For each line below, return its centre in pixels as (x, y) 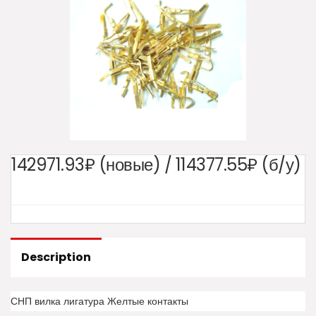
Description (56, 257)
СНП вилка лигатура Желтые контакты (99, 302)
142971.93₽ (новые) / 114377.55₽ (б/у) (156, 165)
